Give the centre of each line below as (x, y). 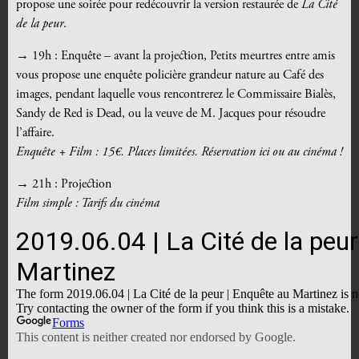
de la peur (40, 24)
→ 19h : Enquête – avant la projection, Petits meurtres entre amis (175, 56)
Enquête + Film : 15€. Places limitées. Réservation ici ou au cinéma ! (179, 153)
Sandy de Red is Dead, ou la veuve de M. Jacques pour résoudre (171, 114)
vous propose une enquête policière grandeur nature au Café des (170, 76)
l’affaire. (35, 133)
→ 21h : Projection (64, 185)
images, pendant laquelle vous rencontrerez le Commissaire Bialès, (176, 95)
